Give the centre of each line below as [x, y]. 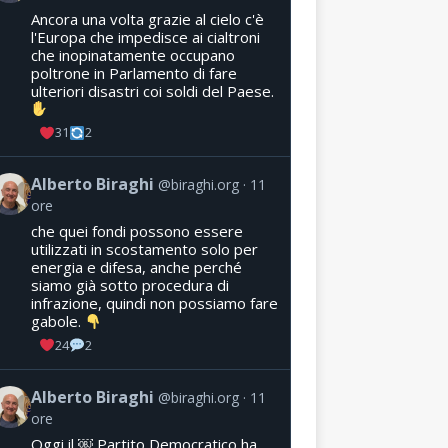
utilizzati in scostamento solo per [144, 249]
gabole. [57, 321]
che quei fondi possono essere [136, 231]
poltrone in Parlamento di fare [133, 72]
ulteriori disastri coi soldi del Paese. [152, 90]
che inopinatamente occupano [132, 54]
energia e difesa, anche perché [136, 267]
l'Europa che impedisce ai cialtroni [145, 36]
